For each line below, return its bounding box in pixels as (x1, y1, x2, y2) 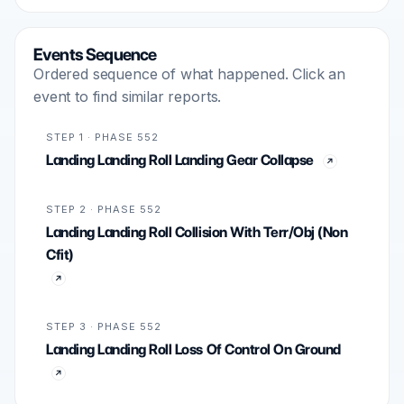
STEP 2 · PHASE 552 (46, 203, 161, 216)
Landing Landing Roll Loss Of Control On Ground (46, 341, 341, 358)
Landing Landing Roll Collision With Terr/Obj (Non (46, 224, 348, 241)
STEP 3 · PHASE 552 (46, 320, 161, 333)
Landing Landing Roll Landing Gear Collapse (46, 151, 314, 169)
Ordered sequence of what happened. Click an (33, 65, 346, 83)
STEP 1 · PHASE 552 (46, 131, 159, 143)
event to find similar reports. (33, 87, 222, 106)
